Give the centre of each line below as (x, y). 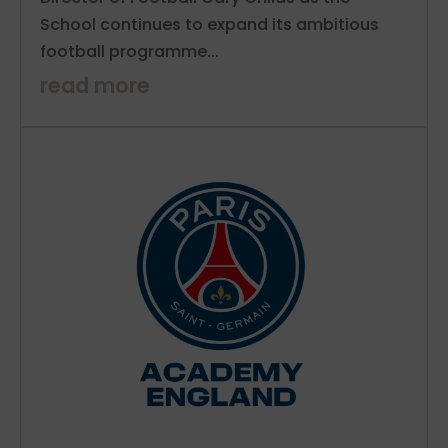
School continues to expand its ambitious (209, 24)
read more (95, 85)
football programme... (129, 51)
